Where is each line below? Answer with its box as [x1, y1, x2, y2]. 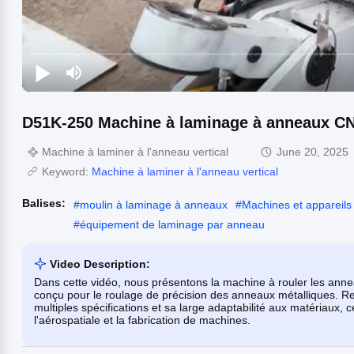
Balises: [22, 196, 66, 209]
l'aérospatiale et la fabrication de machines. [34, 313, 250, 326]
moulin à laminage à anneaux [80, 198, 228, 211]
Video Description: [50, 257, 150, 270]
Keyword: [42, 164, 92, 178]
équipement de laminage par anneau [80, 217, 265, 231]
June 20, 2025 [277, 145, 348, 158]
